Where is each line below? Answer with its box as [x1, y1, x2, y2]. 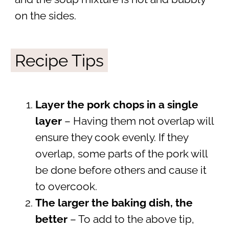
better [35, 213, 67, 225]
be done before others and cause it [35, 164, 207, 176]
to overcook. [35, 180, 100, 193]
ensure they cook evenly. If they [35, 131, 188, 144]
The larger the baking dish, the [35, 196, 193, 209]
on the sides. [14, 9, 76, 22]
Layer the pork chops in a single [35, 98, 198, 111]
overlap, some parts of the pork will [35, 147, 208, 160]
